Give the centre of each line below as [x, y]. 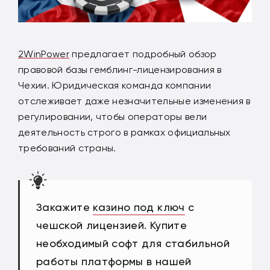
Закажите [65, 207]
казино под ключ [139, 207]
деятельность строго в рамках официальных [124, 133]
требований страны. [67, 148]
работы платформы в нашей [114, 262]
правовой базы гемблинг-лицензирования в [120, 70]
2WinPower [44, 54]
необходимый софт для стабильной [133, 243]
